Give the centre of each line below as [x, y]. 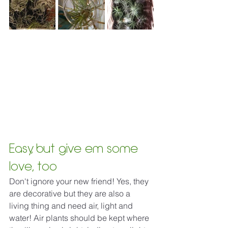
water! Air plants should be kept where [80, 218]
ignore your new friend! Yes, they [91, 181]
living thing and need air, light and [72, 206]
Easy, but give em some [75, 148]
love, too [33, 166]
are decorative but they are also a [71, 193]
